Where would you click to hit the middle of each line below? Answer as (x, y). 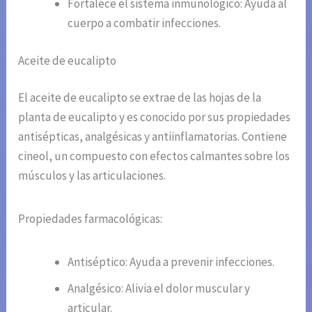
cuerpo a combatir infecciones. (145, 23)
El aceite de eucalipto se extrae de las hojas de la (140, 98)
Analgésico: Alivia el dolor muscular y (159, 289)
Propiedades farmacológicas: (91, 219)
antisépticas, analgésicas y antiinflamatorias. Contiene (153, 137)
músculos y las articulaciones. (92, 176)
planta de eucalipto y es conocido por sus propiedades (155, 117)
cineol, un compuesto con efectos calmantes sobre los (154, 156)
